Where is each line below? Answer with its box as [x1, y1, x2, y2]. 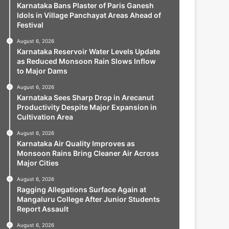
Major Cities [16, 158, 59, 167]
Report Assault [16, 204, 68, 213]
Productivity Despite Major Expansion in [16, 102, 157, 111]
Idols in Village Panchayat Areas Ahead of [16, 10, 161, 19]
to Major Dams [16, 66, 67, 75]
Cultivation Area [16, 112, 73, 121]
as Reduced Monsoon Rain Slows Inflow [16, 56, 156, 65]
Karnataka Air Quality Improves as [16, 139, 135, 148]
